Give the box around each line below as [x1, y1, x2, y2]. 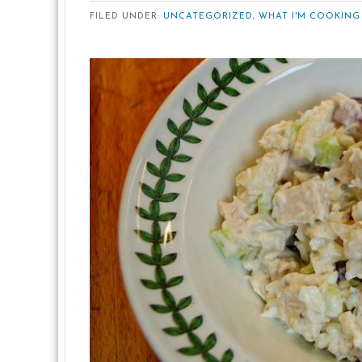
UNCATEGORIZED [163, 11, 253, 21]
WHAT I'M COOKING [259, 11, 360, 21]
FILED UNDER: [90, 11, 163, 21]
